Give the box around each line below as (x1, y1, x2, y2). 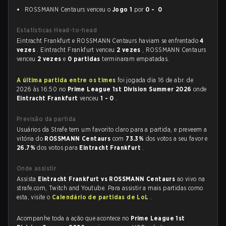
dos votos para (37, 144, 80, 151)
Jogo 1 (112, 6, 133, 13)
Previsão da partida (17, 115, 76, 123)
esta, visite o (17, 193, 52, 201)
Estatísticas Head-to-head (17, 26, 97, 34)
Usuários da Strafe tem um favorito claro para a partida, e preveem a (17, 126, 207, 133)
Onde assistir (17, 164, 57, 172)
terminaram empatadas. (102, 55, 169, 63)
